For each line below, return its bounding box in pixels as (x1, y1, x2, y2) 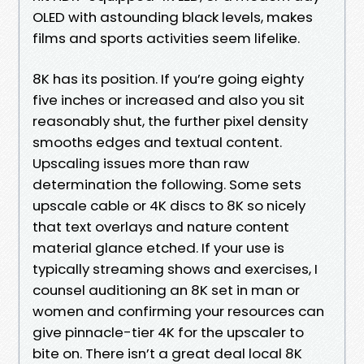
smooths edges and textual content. (32, 132, 282, 152)
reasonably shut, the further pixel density (32, 110, 308, 131)
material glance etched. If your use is (32, 237, 284, 258)
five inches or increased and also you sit (32, 89, 305, 110)
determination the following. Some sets (32, 174, 301, 194)
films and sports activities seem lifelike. (32, 28, 300, 48)
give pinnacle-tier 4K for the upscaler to (32, 322, 304, 342)
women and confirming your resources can (32, 301, 324, 321)
